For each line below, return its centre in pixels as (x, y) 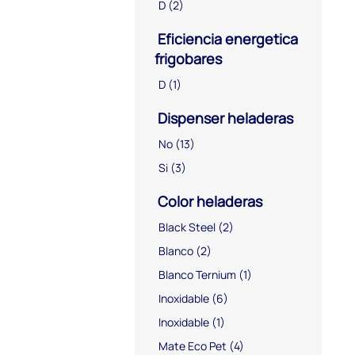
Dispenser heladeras (224, 118)
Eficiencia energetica (226, 38)
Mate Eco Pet (193, 345)
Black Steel (187, 227)
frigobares (188, 58)
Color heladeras (208, 201)
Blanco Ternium (197, 274)
